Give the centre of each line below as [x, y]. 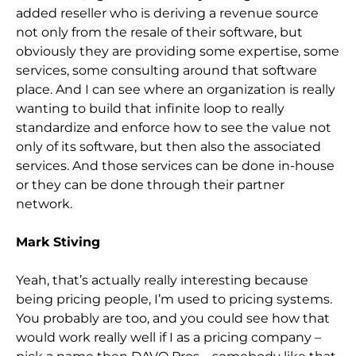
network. [44, 203]
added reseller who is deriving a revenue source [167, 13]
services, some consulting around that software [166, 70]
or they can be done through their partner [150, 184]
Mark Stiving [58, 242]
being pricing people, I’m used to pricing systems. [174, 299]
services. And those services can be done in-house [175, 165]
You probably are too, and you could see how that [173, 318]
